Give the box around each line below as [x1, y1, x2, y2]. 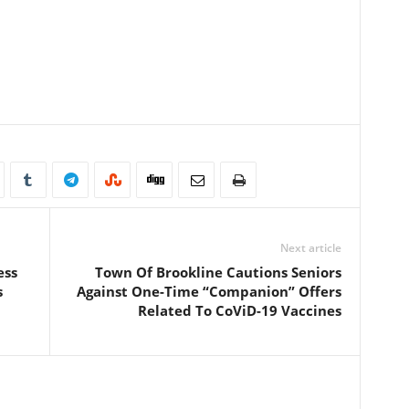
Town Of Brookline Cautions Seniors [94, 263, 341, 282]
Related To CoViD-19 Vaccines [137, 301, 341, 320]
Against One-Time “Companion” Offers [76, 282, 341, 301]
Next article [279, 240, 341, 257]
